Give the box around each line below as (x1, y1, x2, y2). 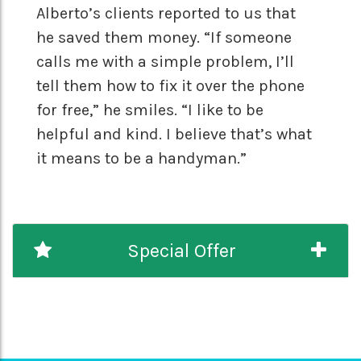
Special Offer (117, 239, 236, 263)
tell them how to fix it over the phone (36, 77, 305, 96)
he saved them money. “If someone (36, 28, 292, 48)
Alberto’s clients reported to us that (36, 4, 296, 23)
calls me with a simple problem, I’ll (36, 52, 294, 72)
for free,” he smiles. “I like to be (36, 101, 263, 120)
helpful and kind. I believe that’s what (36, 125, 312, 144)
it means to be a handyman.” (36, 149, 247, 168)
